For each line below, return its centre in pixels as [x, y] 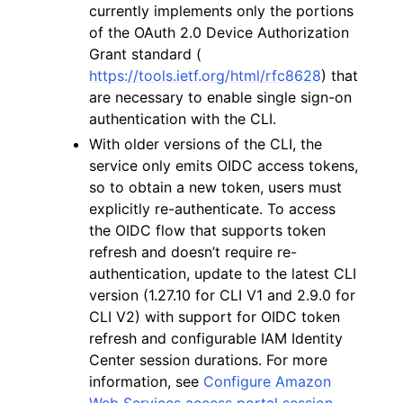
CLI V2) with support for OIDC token [215, 317]
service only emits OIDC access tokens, [224, 166]
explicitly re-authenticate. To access [213, 209]
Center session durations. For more [209, 360]
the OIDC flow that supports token [208, 230]
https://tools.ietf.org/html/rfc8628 [206, 76]
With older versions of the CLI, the [206, 144]
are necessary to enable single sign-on [221, 97]
